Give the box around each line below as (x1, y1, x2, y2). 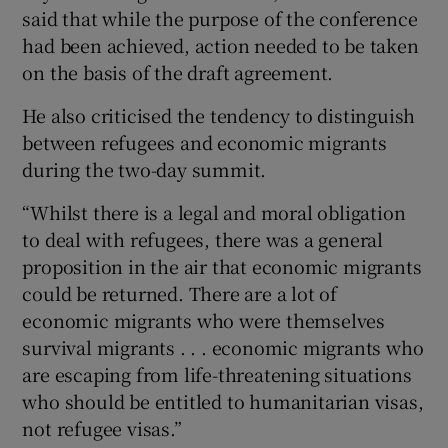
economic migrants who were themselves (22, 306, 386, 333)
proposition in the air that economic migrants (22, 252, 422, 279)
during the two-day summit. (22, 155, 267, 182)
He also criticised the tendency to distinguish (22, 101, 416, 128)
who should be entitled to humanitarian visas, (22, 387, 424, 414)
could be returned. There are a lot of (22, 279, 338, 306)
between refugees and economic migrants (22, 128, 387, 155)
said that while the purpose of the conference (22, 4, 418, 31)
